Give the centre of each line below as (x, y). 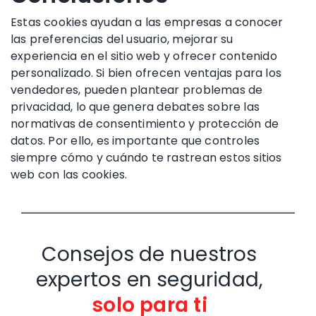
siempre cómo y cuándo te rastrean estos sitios (146, 157)
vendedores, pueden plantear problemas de (137, 90)
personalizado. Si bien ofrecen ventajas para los (146, 73)
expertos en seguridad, (150, 279)
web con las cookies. (69, 174)
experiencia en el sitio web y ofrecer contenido (144, 56)
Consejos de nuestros (150, 254)
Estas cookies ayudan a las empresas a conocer (147, 22)
